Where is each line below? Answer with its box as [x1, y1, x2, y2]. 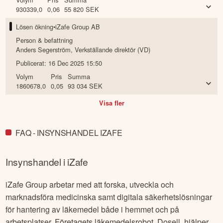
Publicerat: [16, 58, 49, 68]
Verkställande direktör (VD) [75, 45, 151, 55]
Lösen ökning [16, 22, 54, 32]
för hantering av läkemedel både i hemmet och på [5, 203, 180, 215]
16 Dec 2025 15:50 [48, 58, 103, 68]
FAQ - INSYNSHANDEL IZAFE [15, 126, 122, 138]
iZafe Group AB [55, 22, 101, 32]
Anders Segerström [16, 45, 71, 55]
